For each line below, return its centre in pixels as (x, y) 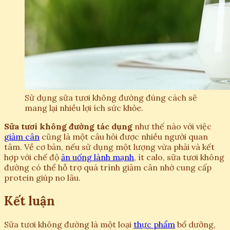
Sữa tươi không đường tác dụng (68, 127)
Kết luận (30, 201)
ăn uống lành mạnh (98, 157)
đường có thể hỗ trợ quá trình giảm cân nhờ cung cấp (108, 168)
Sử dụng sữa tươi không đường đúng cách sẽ (111, 98)
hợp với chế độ (33, 157)
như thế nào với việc (172, 127)
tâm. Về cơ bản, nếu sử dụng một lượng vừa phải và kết (109, 147)
